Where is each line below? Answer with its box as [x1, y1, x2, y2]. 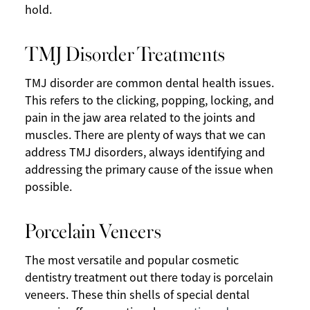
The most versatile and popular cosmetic [25, 253, 239, 268]
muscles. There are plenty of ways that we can [25, 127, 266, 143]
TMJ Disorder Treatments [25, 35, 226, 69]
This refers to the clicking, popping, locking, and [25, 93, 274, 109]
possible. [25, 179, 72, 195]
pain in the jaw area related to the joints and [25, 110, 255, 126]
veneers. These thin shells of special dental [25, 287, 250, 303]
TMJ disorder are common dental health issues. [25, 75, 274, 91]
